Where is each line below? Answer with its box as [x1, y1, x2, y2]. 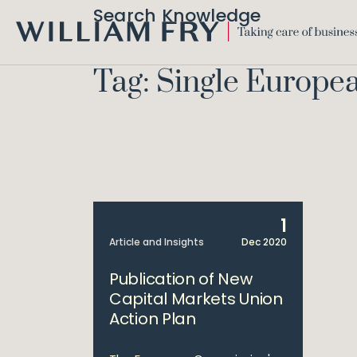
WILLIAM [15, 40, 59, 57]
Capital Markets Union [109, 288, 283, 310]
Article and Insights [109, 235, 204, 249]
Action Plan [109, 308, 196, 330]
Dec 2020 [241, 235, 287, 249]
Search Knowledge [93, 3, 261, 28]
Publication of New [109, 268, 253, 290]
